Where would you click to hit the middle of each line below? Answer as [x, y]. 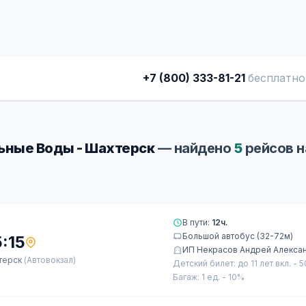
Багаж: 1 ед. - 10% [209, 277]
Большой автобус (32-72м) [238, 236]
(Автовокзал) [50, 260]
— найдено [194, 148]
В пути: [197, 222]
